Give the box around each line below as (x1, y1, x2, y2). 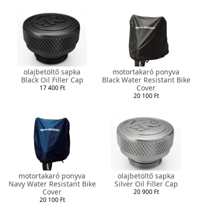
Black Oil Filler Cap (20, 74, 83, 84)
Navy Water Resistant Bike (8, 178, 96, 188)
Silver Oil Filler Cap (114, 178, 178, 188)
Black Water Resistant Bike (101, 74, 190, 84)
